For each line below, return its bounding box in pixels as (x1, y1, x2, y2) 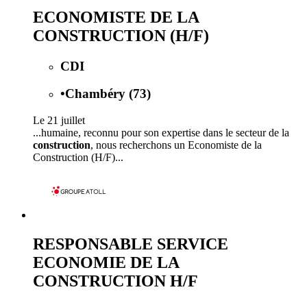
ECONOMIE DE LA (33, 253, 179, 271)
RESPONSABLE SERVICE (33, 234, 228, 253)
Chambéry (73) (65, 86, 151, 101)
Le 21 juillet (33, 114, 85, 126)
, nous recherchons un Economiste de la (90, 139, 262, 151)
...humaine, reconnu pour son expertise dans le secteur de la (33, 127, 289, 138)
